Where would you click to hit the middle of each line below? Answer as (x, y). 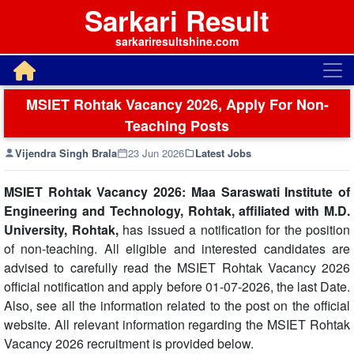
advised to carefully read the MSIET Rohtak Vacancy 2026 (177, 267)
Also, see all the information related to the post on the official (177, 305)
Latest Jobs (223, 153)
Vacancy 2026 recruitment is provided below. (129, 343)
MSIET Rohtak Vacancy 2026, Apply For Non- (177, 104)
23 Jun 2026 (156, 153)
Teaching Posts (177, 126)
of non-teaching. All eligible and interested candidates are (177, 249)
